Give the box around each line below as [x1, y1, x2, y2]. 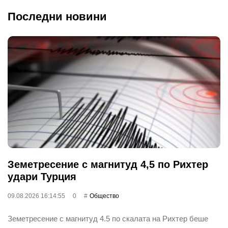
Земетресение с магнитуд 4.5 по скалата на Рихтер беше [8, 214, 208, 223]
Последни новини [8, 10, 107, 23]
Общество [90, 192, 119, 199]
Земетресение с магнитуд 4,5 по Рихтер [8, 158, 208, 170]
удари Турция [8, 170, 76, 182]
